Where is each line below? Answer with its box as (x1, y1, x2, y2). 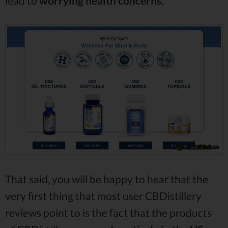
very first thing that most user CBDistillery (5, 189, 202, 202)
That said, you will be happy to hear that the (5, 172, 208, 185)
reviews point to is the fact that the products (5, 206, 212, 219)
